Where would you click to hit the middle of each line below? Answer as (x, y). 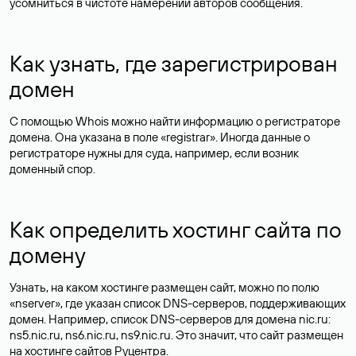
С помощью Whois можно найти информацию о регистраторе (175, 121)
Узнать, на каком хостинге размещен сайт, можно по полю (164, 287)
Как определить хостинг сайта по (176, 229)
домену (48, 255)
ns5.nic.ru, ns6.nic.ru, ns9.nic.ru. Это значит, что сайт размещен (176, 335)
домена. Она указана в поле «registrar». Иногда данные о (160, 137)
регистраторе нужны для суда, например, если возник (154, 153)
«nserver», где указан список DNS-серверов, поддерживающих (178, 303)
